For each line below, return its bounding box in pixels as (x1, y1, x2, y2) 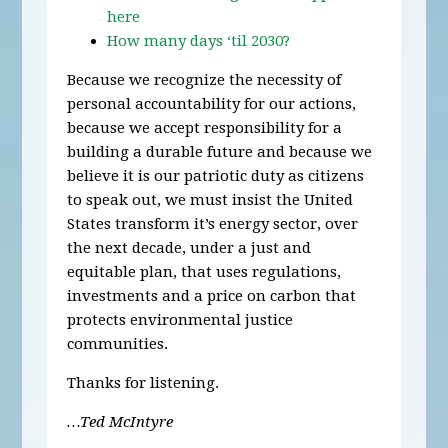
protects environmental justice (67, 311, 294, 330)
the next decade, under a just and (67, 239, 312, 258)
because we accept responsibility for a (67, 119, 343, 138)
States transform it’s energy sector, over (67, 215, 359, 234)
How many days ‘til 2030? (107, 32, 291, 51)
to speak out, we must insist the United (67, 191, 354, 210)
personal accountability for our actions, (67, 95, 357, 114)
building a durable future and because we (67, 143, 373, 162)
